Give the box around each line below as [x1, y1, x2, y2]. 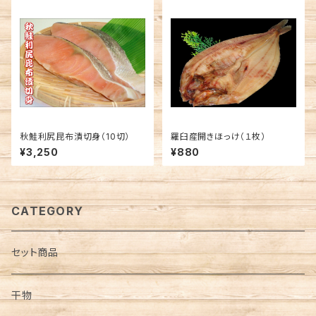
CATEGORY [11, 204, 84, 218]
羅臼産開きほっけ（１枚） [171, 131, 266, 142]
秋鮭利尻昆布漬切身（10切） [20, 131, 130, 142]
